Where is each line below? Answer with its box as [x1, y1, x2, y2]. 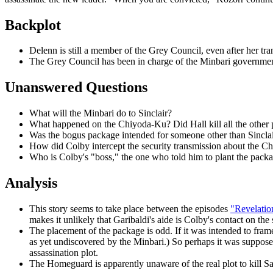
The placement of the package [29, 225, 144, 236]
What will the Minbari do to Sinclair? [29, 108, 172, 119]
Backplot [5, 16, 61, 33]
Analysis [5, 175, 57, 191]
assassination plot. [29, 247, 98, 258]
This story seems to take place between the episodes [29, 204, 230, 214]
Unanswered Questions [5, 79, 147, 96]
